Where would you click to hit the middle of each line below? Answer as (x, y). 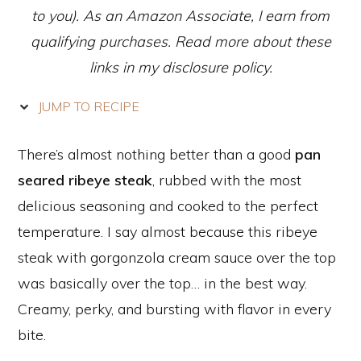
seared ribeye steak (85, 180)
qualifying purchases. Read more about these (180, 41)
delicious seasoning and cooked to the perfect (168, 206)
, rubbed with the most (227, 180)
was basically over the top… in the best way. (162, 283)
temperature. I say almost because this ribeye (168, 232)
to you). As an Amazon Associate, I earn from (180, 16)
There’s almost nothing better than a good (156, 154)
